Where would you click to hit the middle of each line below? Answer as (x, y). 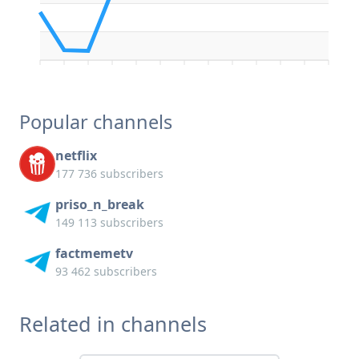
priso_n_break (100, 205)
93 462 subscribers (106, 272)
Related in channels (113, 324)
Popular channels (96, 122)
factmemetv (94, 254)
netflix (76, 156)
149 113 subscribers (109, 223)
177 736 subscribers (109, 174)
